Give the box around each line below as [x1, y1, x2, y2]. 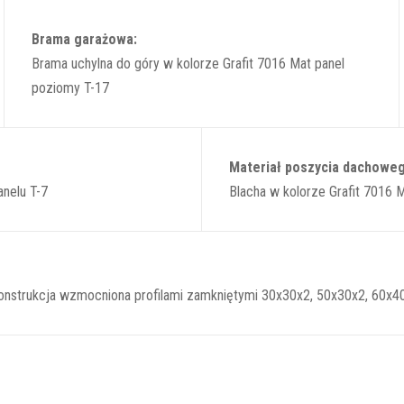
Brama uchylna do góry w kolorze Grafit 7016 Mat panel [32, 54, 344, 72]
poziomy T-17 [32, 78, 109, 96]
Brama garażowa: [32, 30, 137, 48]
